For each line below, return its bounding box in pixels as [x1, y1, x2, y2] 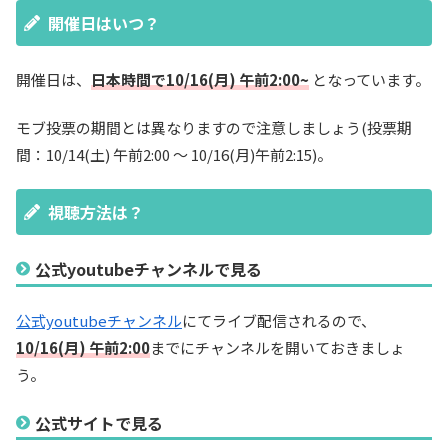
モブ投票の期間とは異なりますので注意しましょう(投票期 [16, 117, 412, 139]
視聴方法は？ [48, 199, 144, 224]
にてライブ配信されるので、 [182, 309, 376, 331]
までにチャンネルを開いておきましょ [150, 336, 405, 358]
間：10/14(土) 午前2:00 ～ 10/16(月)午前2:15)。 [16, 144, 332, 166]
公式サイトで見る [35, 411, 164, 436]
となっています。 [309, 69, 430, 91]
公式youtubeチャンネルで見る [35, 257, 263, 282]
